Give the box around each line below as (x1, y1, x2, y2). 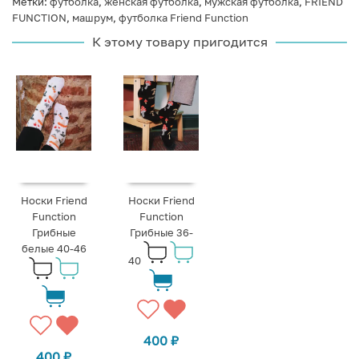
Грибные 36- (129, 226, 193, 240)
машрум (72, 11, 113, 25)
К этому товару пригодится (91, 34, 268, 50)
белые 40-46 (21, 242, 87, 256)
